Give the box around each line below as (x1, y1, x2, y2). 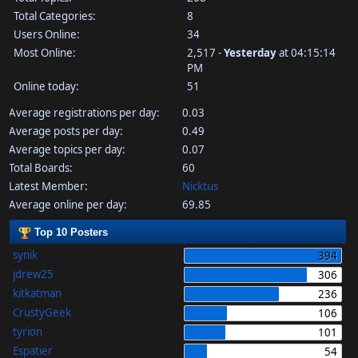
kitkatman (12, 286, 62, 301)
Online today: (14, 79, 79, 94)
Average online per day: (8, 197, 127, 213)
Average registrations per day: (8, 105, 160, 121)
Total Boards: (8, 161, 73, 176)
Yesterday (224, 46, 277, 61)
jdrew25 (12, 267, 54, 282)
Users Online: (14, 27, 80, 42)
